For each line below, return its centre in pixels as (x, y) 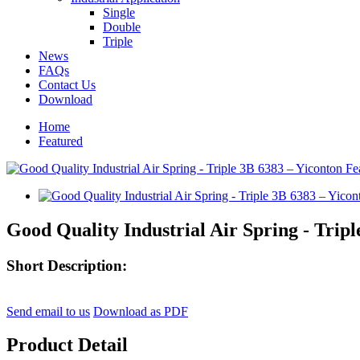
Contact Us (67, 85)
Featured (61, 141)
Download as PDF (141, 311)
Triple (118, 41)
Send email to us (48, 311)
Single (119, 12)
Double (122, 27)
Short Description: (67, 265)
